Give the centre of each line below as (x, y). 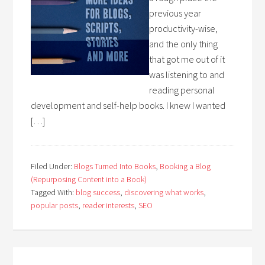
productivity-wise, (184, 28)
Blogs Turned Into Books (115, 166)
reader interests (109, 205)
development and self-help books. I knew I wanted (128, 105)
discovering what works (164, 192)
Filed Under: (53, 166)
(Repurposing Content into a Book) (89, 179)
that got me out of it (187, 59)
